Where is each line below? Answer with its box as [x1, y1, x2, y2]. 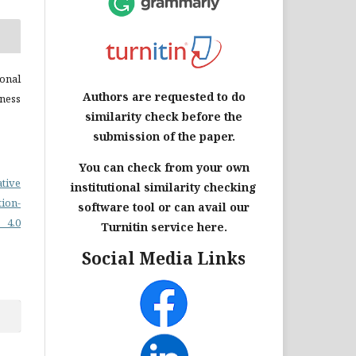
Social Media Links [82, 246, 246, 269]
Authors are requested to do [82, 88, 246, 104]
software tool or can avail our [78, 199, 250, 215]
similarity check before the [85, 108, 242, 124]
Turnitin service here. [100, 219, 227, 234]
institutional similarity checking [71, 179, 257, 195]
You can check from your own [78, 159, 250, 175]
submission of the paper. [92, 128, 235, 144]
